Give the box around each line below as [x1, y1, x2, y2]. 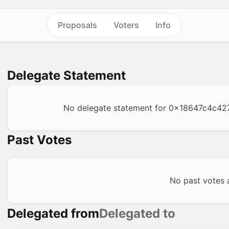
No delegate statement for [63, 103, 169, 113]
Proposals [58, 20, 98, 30]
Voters [113, 20, 140, 30]
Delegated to [99, 206, 175, 221]
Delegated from [7, 206, 99, 221]
